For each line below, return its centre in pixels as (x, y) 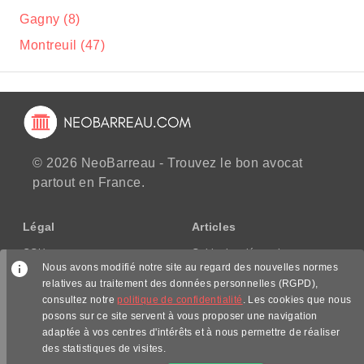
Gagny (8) (50, 19)
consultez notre (80, 300)
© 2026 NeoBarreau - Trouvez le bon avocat (168, 163)
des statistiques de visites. (104, 349)
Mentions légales (63, 292)
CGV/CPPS (50, 272)
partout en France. (89, 182)
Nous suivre (182, 344)
